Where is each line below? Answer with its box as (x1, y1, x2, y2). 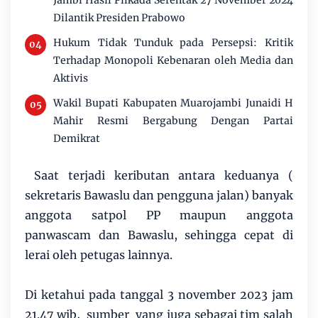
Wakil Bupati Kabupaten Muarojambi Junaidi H (53, 96, 293, 109)
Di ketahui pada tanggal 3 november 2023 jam (25, 287, 293, 302)
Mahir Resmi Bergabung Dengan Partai (53, 114, 293, 127)
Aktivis (53, 71, 88, 84)
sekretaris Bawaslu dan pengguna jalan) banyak (25, 187, 293, 202)
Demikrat (53, 131, 100, 145)
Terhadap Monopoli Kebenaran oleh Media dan (53, 53, 293, 67)
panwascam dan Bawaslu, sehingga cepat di (25, 227, 293, 242)
